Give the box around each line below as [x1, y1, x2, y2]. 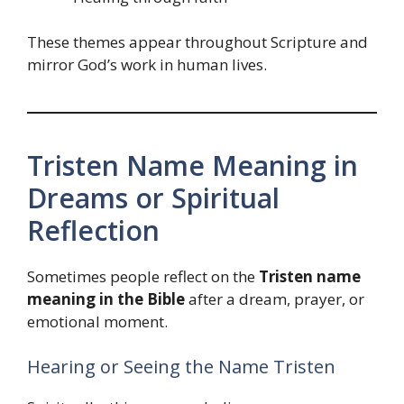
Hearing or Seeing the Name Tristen [27, 353, 335, 379]
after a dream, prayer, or [185, 289, 364, 310]
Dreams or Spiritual [27, 179, 280, 217]
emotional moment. [27, 311, 168, 333]
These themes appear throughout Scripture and [27, 32, 368, 53]
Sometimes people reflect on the [27, 266, 259, 288]
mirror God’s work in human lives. [27, 54, 267, 76]
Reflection [27, 212, 160, 250]
